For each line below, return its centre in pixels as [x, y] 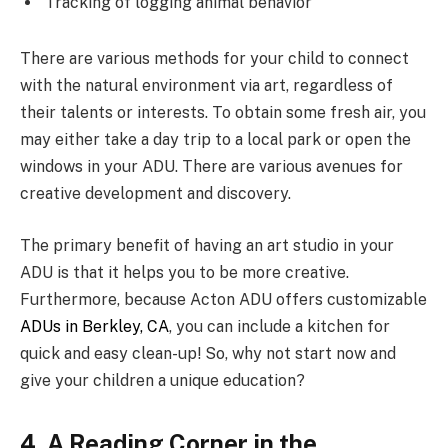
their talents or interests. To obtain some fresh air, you [223, 113]
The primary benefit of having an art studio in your [207, 245]
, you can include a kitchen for [279, 326]
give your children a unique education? [162, 380]
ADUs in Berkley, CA [94, 326]
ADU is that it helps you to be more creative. [184, 272]
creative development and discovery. [155, 194]
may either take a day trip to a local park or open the [215, 140]
